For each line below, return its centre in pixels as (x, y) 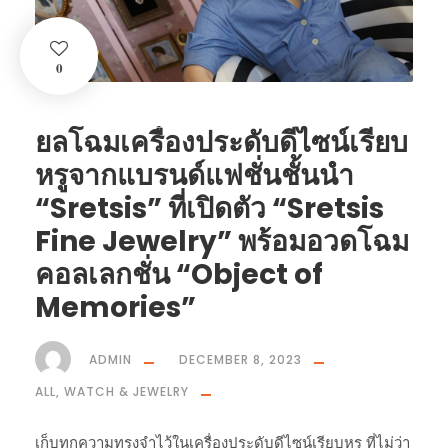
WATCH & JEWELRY (126, 391)
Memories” (115, 307)
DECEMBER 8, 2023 (240, 359)
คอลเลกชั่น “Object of (179, 274)
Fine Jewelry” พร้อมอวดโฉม (222, 241)
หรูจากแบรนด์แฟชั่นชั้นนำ (194, 175)
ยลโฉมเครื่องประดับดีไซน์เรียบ (221, 142)
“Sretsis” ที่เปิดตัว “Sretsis (209, 208)
